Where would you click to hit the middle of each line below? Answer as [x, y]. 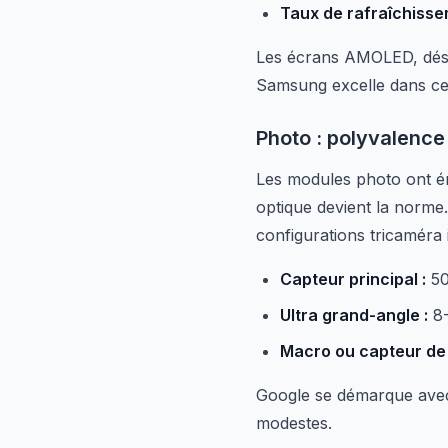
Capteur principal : [353, 279]
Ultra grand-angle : [354, 315]
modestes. [294, 423]
